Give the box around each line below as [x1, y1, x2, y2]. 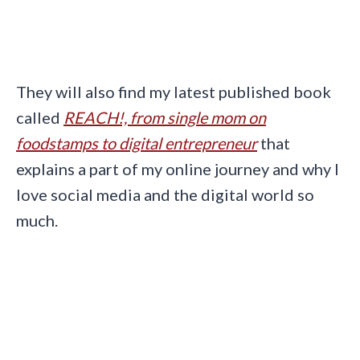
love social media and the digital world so [16, 184, 314, 204]
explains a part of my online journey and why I [16, 158, 339, 178]
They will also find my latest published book [16, 81, 331, 101]
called [16, 107, 63, 127]
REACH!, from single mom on [63, 107, 266, 127]
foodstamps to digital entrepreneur [16, 133, 257, 153]
